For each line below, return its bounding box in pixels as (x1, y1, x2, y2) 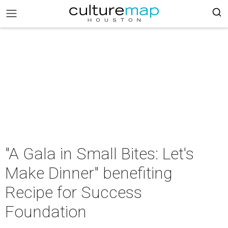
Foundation (5, 202, 87, 221)
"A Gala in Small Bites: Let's (5, 144, 194, 163)
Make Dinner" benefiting (5, 163, 173, 183)
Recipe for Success (5, 183, 142, 202)
